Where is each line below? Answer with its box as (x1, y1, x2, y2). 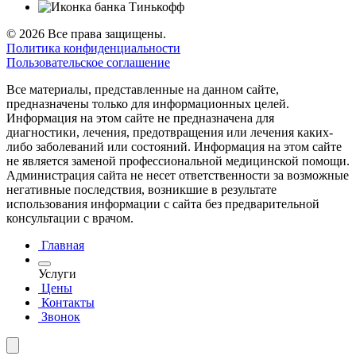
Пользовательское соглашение (6, 56, 170, 70)
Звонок (41, 310, 80, 324)
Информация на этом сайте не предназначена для (6, 111, 274, 126)
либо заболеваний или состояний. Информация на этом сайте (6, 140, 342, 154)
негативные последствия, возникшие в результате (6, 183, 277, 197)
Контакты (41, 296, 95, 310)
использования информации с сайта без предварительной (6, 197, 319, 211)
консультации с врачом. (6, 211, 133, 226)
